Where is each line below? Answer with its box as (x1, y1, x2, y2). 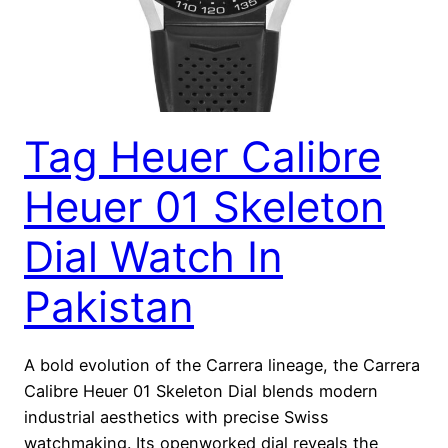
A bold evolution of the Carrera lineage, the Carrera (24, 354, 420, 375)
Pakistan (24, 280, 194, 332)
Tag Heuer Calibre (24, 130, 381, 182)
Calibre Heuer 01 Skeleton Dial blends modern (24, 380, 378, 401)
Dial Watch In (24, 230, 283, 282)
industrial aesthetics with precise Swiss (24, 406, 329, 427)
